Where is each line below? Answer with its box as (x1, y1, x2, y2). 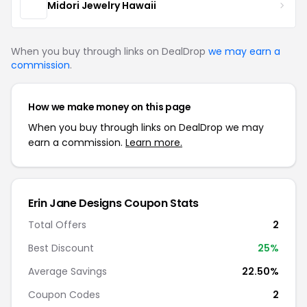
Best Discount (28, 241, 94, 255)
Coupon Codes (28, 288, 100, 302)
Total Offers (28, 218, 86, 232)
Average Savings (28, 265, 107, 278)
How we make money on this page (28, 100, 191, 114)
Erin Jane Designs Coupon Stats (28, 195, 199, 211)
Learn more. (125, 136, 182, 149)
